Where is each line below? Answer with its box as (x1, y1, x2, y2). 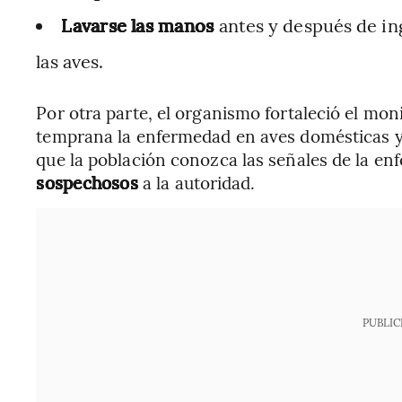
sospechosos (36, 170, 138, 194)
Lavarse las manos (61, 13, 214, 37)
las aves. (36, 48, 104, 73)
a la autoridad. (137, 170, 256, 194)
